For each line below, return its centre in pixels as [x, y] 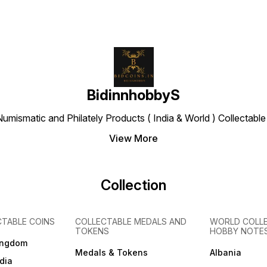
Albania [225, 253]
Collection [133, 185]
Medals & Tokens [112, 253]
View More [133, 139]
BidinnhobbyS [133, 95]
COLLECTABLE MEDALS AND [131, 222]
